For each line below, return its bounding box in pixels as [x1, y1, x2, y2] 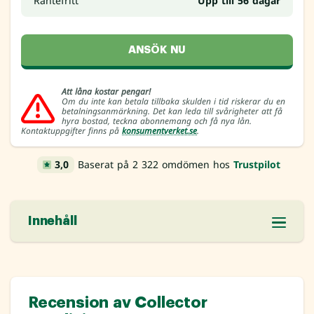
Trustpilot [233, 157, 281, 171]
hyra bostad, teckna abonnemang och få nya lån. [62, 114, 252, 127]
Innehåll [28, 214, 77, 227]
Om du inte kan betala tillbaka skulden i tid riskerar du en [62, 95, 285, 107]
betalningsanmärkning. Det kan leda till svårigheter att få [62, 104, 282, 117]
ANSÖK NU [128, 44, 186, 55]
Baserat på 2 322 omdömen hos [74, 157, 234, 171]
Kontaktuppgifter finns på [21, 124, 122, 137]
